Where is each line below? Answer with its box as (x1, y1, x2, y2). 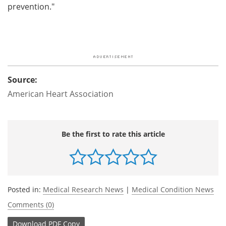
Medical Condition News (132, 184, 214, 194)
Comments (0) (8, 199, 54, 209)
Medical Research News (43, 184, 124, 194)
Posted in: (8, 184, 43, 194)
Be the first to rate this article (61, 129, 165, 139)
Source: (8, 74, 37, 85)
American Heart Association (8, 88, 114, 99)
